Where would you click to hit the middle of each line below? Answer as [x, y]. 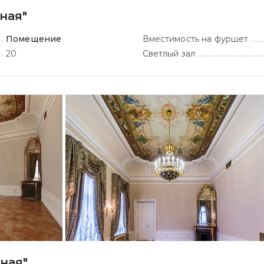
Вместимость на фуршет [195, 39]
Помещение [34, 39]
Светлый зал [169, 54]
